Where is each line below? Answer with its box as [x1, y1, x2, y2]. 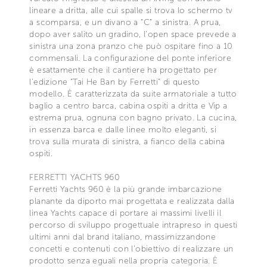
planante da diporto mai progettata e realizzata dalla [29, 195, 235, 206]
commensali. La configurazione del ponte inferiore [29, 52, 231, 63]
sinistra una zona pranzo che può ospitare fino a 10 [29, 41, 233, 51]
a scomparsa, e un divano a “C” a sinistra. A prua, [29, 17, 221, 27]
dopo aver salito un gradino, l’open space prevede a [29, 29, 237, 39]
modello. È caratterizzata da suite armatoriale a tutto [29, 88, 237, 99]
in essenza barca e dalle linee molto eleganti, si [29, 124, 216, 135]
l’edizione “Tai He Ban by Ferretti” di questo [29, 76, 200, 87]
